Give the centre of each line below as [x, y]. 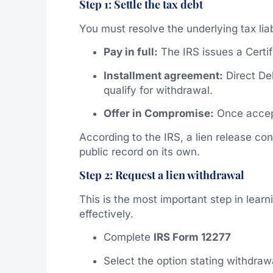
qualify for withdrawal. [158, 90]
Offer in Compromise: [158, 114]
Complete [128, 237]
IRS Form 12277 [192, 237]
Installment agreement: [163, 75]
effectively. [106, 214]
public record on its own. [139, 151]
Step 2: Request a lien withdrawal [161, 175]
